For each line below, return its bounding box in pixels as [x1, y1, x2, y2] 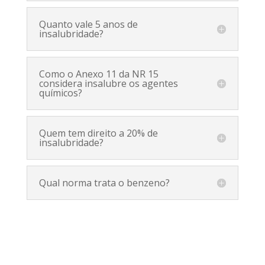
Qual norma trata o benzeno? [38, 176, 170, 189]
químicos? [38, 86, 82, 99]
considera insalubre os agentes [38, 76, 178, 90]
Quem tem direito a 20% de [38, 126, 158, 140]
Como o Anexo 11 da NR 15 [38, 67, 159, 80]
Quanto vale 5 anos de [38, 17, 138, 31]
